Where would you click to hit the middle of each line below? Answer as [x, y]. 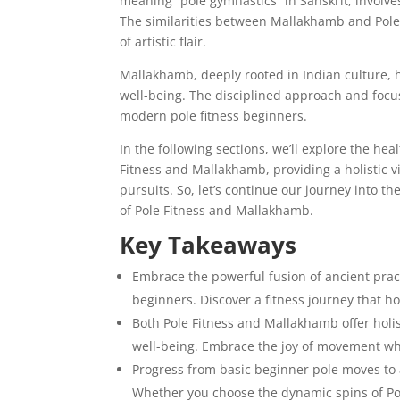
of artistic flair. [163, 42]
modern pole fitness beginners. [214, 116]
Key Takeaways [208, 245]
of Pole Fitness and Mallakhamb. [217, 211]
